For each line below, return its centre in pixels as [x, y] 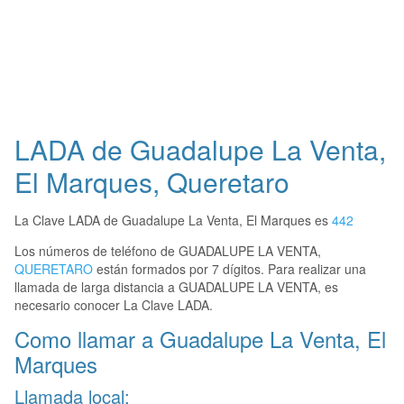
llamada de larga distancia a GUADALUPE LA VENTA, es [176, 287]
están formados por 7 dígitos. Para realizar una [230, 269]
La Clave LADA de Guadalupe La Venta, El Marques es [173, 220]
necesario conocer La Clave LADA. [114, 305]
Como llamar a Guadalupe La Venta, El [200, 339]
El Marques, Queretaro [152, 182]
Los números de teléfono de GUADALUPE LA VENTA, [168, 251]
